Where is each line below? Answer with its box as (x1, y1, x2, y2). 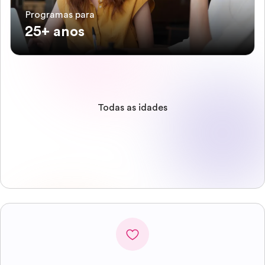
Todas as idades (98, 102, 167, 113)
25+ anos (25, 23, 85, 40)
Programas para (25, 9, 95, 20)
